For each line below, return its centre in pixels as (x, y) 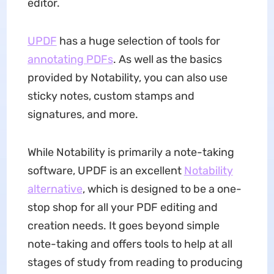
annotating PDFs (70, 59)
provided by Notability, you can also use (127, 78)
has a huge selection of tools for (138, 41)
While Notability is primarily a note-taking (131, 152)
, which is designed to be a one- (162, 189)
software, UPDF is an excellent (106, 171)
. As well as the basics (167, 59)
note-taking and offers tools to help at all (130, 244)
